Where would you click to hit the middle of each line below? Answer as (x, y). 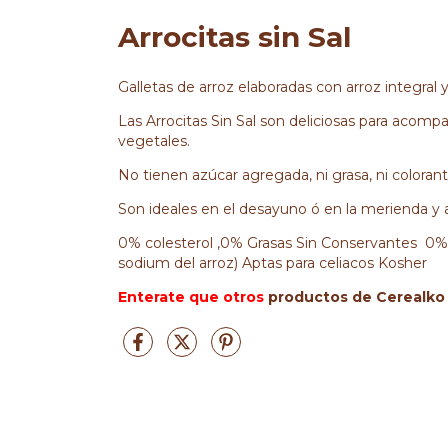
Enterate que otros (193, 297)
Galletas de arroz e (182, 87)
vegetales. (154, 141)
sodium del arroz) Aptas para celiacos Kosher (272, 263)
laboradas (281, 87)
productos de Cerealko (356, 297)
